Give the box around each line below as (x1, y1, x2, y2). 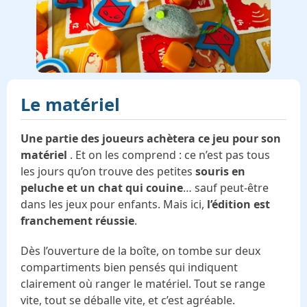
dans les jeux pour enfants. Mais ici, (21, 196, 207, 212)
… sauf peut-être (183, 180, 269, 195)
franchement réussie (21, 212, 134, 228)
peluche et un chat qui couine (21, 180, 183, 195)
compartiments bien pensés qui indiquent (21, 259, 238, 275)
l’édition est (207, 196, 270, 212)
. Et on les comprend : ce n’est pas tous (70, 147, 270, 162)
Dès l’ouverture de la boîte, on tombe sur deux (21, 243, 260, 258)
